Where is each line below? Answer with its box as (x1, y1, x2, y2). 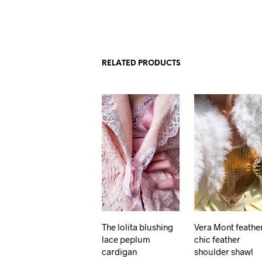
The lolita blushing (102, 221, 174, 232)
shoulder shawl (194, 246, 254, 257)
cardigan (102, 246, 137, 257)
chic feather (194, 233, 241, 244)
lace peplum (102, 233, 151, 244)
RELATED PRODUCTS (102, 60, 181, 68)
